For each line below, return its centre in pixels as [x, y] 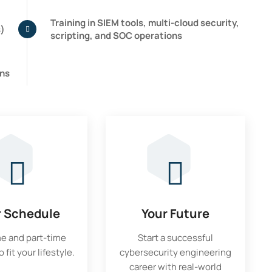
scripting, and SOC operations [116, 36]
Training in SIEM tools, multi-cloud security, [145, 23]
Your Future [175, 213]
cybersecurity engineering [175, 252]
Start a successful [175, 238]
